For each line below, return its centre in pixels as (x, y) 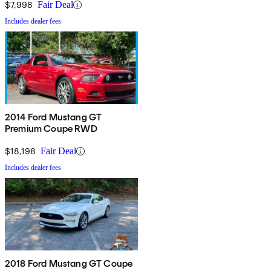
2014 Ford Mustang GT (54, 117)
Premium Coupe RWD (51, 129)
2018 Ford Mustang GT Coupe (69, 264)
